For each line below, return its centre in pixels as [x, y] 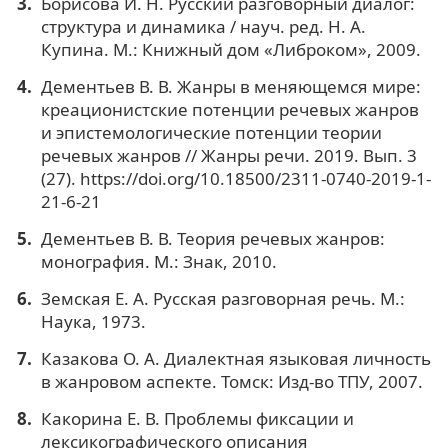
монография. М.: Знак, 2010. [158, 261]
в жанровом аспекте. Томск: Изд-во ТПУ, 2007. [231, 381]
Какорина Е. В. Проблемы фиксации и [197, 418]
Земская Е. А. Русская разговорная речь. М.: [222, 298]
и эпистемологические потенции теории [211, 132]
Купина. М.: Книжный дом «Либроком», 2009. [230, 49]
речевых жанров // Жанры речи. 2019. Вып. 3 [228, 155]
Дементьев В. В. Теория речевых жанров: [212, 238]
